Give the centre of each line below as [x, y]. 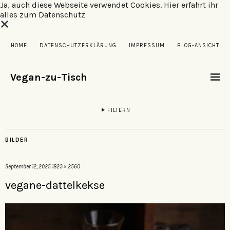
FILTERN [119, 110]
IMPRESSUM [147, 45]
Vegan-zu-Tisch [49, 77]
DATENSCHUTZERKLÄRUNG [78, 45]
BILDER [17, 140]
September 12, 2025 [28, 167]
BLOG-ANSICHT [198, 45]
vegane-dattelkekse [55, 185]
